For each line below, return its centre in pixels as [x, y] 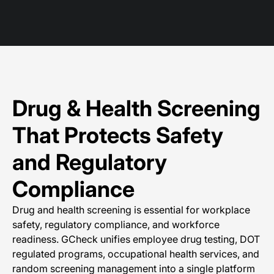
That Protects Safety [118, 135]
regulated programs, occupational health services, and [136, 254]
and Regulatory [90, 162]
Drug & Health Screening [136, 108]
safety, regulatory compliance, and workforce [116, 224]
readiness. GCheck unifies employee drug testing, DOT [136, 239]
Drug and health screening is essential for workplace [131, 210]
